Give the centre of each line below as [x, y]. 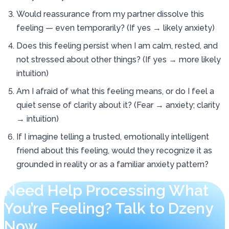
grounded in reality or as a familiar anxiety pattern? [112, 164]
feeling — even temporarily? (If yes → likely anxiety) [116, 28]
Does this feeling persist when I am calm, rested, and [117, 45]
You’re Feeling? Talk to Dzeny [108, 208]
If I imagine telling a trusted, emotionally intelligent [113, 136]
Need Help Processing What [107, 190]
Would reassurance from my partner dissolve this [110, 14]
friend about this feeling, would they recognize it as [114, 150]
